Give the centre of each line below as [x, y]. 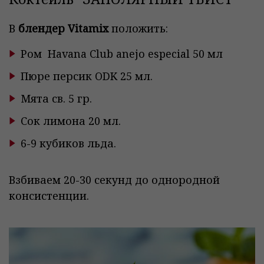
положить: [138, 28]
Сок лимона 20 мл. [71, 121]
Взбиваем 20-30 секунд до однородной [114, 180]
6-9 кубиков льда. [68, 143]
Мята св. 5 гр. [56, 98]
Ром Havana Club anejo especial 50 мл [122, 54]
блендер [43, 28]
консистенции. [49, 196]
